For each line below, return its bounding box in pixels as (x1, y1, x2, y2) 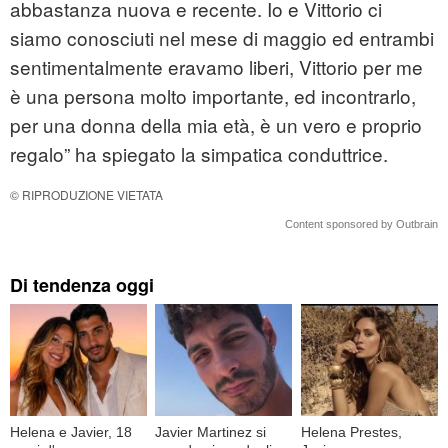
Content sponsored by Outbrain (285, 218, 438, 231)
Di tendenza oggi (10, 272, 154, 299)
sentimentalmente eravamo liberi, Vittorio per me (10, 53, 423, 81)
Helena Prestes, (300, 423, 402, 440)
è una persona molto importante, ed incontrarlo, (10, 82, 416, 110)
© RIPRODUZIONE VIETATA (10, 186, 163, 204)
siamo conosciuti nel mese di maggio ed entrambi (10, 24, 434, 52)
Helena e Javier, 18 (10, 423, 132, 440)
